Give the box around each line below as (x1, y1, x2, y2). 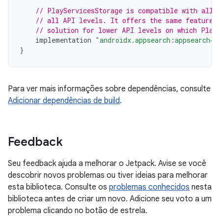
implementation (35, 35, 91, 45)
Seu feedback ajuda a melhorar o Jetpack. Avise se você (8, 159, 206, 168)
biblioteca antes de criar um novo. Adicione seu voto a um (8, 194, 212, 204)
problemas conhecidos (109, 182, 190, 192)
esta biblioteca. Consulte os (8, 182, 109, 192)
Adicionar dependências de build (8, 96, 120, 106)
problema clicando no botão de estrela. (8, 206, 147, 216)
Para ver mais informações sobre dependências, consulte (8, 84, 211, 94)
